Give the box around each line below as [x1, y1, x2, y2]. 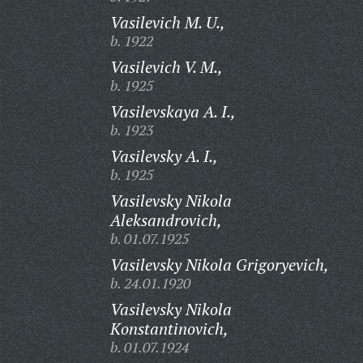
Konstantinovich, [109, 318, 228, 340]
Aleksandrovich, [109, 209, 222, 231]
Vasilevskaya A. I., [109, 100, 236, 122]
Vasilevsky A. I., [109, 145, 218, 167]
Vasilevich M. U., [109, 11, 225, 33]
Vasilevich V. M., [109, 56, 223, 78]
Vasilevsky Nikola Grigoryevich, [109, 254, 329, 275]
